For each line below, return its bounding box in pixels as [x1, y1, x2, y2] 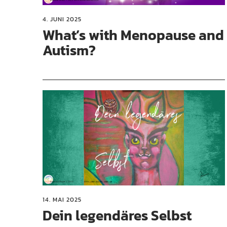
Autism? [43, 39, 96, 61]
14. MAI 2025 [43, 195, 82, 204]
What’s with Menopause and [43, 24, 224, 46]
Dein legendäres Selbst [43, 204, 192, 226]
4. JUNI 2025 [43, 14, 82, 24]
